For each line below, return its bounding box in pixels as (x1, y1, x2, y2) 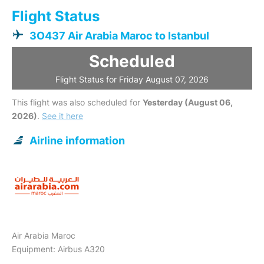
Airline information (29, 134, 125, 147)
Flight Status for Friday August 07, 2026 (55, 74, 209, 84)
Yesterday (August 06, (143, 97, 233, 107)
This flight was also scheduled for (12, 97, 143, 107)
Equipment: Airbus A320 (12, 244, 105, 254)
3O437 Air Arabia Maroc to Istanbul (29, 29, 209, 42)
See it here (42, 111, 83, 121)
